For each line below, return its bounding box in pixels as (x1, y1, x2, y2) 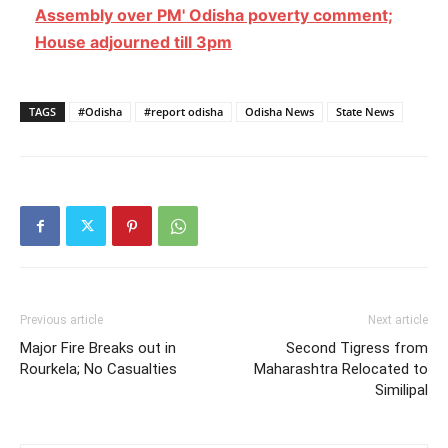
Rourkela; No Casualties (20, 360, 177, 379)
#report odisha (144, 104, 223, 120)
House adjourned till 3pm (35, 32, 232, 53)
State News (336, 104, 394, 120)
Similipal (375, 381, 428, 400)
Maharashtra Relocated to (254, 360, 428, 379)
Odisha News (245, 104, 314, 120)
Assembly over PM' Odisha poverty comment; (35, 5, 393, 26)
